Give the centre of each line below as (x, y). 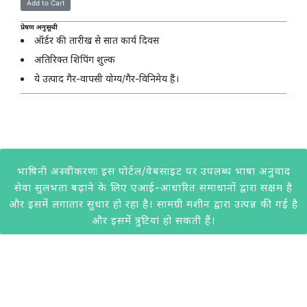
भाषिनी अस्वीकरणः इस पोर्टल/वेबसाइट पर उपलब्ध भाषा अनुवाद (153, 171)
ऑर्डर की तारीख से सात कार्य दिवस (97, 40)
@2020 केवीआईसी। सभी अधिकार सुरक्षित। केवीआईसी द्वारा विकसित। (153, 254)
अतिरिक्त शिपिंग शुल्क (75, 60)
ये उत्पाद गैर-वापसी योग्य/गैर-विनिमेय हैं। (107, 79)
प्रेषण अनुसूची (39, 27)
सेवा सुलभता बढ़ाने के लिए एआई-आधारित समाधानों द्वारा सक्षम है (153, 187)
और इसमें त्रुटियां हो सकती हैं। (153, 220)
